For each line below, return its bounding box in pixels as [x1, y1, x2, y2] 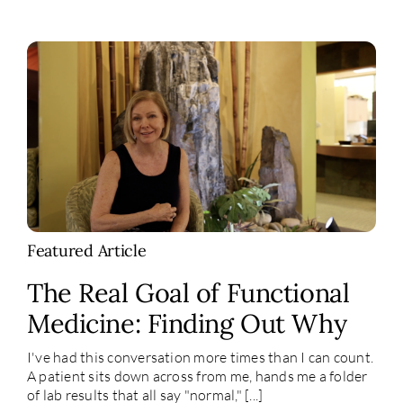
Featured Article [26, 239, 147, 261]
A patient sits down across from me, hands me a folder [26, 366, 368, 385]
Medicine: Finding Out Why [26, 306, 347, 340]
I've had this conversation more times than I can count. [26, 347, 374, 366]
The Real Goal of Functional [26, 275, 350, 309]
